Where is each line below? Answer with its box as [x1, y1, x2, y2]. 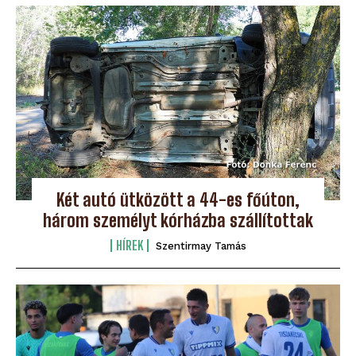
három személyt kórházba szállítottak [43, 210, 313, 232]
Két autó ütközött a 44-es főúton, [56, 189, 300, 211]
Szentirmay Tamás [155, 240, 246, 253]
